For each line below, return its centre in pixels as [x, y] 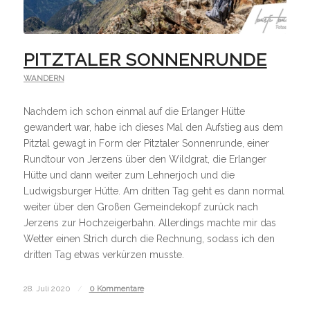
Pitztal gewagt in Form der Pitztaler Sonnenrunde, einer [146, 143]
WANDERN [44, 78]
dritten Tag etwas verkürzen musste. [103, 254]
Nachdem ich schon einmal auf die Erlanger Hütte [134, 111]
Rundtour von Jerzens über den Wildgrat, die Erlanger [145, 159]
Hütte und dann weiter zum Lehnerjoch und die [129, 175]
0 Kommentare [116, 288]
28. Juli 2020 [47, 288]
